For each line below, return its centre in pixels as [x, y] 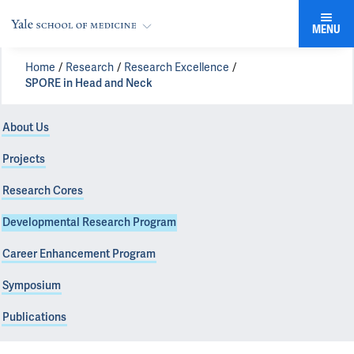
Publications [34, 317]
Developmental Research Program [89, 222]
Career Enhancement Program [79, 254]
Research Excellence [177, 68]
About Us [26, 128]
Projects [24, 159]
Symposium [32, 286]
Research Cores [43, 191]
